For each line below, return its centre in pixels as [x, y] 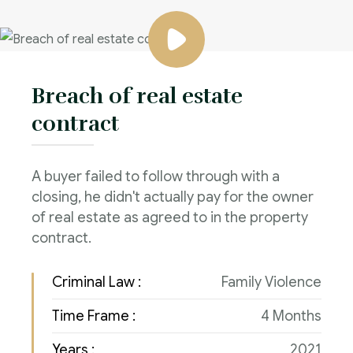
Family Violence [271, 282]
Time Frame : [94, 316]
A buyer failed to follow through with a [156, 176]
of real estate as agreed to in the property [170, 217]
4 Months [291, 316]
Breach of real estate [137, 96]
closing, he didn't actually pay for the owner [173, 197]
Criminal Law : [97, 282]
